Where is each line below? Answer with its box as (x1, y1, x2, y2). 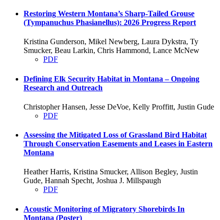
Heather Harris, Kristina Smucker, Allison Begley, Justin (24, 167, 198, 176)
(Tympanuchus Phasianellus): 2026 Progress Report (24, 18, 196, 27)
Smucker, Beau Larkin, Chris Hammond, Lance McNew (24, 46, 199, 55)
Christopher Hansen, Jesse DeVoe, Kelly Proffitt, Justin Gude (24, 102, 214, 111)
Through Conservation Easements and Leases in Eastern (24, 139, 213, 148)
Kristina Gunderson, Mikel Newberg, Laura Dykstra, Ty (24, 37, 198, 46)
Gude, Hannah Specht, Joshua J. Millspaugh (24, 176, 161, 185)
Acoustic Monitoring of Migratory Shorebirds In (24, 204, 185, 213)
